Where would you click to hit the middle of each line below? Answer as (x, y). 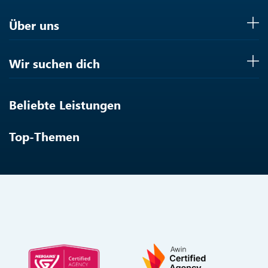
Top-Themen (44, 136)
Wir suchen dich (54, 63)
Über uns (34, 25)
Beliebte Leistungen (65, 104)
